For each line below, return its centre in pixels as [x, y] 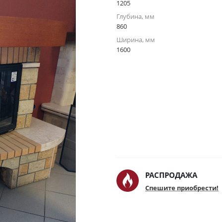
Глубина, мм [136, 16]
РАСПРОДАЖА [171, 175]
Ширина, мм [136, 40]
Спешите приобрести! [182, 188]
